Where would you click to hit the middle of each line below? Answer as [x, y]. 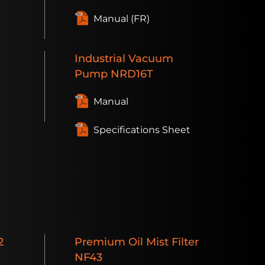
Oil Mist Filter [162, 242]
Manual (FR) [122, 19]
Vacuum [149, 59]
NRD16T [130, 74]
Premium [100, 242]
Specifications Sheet [142, 130]
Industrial [100, 59]
